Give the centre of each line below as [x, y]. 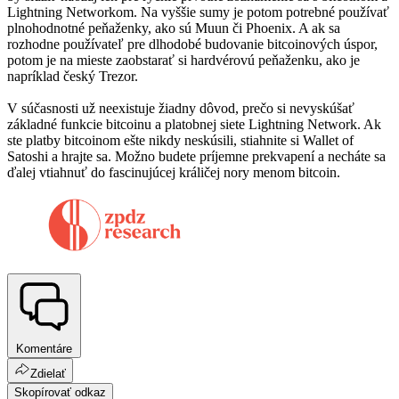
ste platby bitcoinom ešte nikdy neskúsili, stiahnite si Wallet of [180, 141]
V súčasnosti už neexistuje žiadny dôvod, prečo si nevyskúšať [181, 109]
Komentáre [44, 348]
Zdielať [48, 373]
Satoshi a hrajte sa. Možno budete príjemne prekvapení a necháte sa [196, 157]
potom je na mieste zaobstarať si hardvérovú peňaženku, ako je [183, 61]
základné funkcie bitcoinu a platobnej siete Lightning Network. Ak [194, 125]
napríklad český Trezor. [73, 77]
